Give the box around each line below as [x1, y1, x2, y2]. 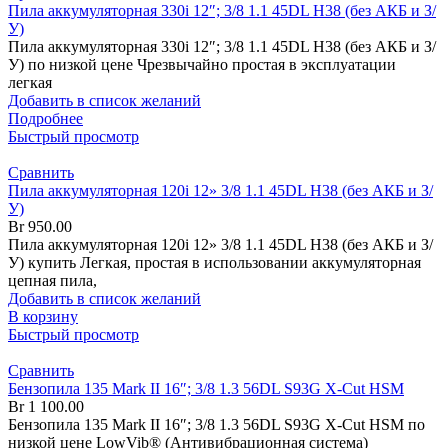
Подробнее [8, 110, 83, 128]
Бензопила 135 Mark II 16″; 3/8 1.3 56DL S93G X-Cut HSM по [8, 416, 425, 434]
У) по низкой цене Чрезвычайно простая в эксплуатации [8, 56, 396, 74]
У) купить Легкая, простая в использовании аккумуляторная [8, 254, 421, 272]
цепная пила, [8, 272, 97, 290]
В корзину [8, 308, 78, 326]
